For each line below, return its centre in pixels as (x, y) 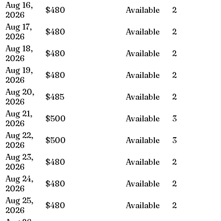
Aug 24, (19, 178)
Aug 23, (19, 157)
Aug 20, (20, 92)
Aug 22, (19, 135)
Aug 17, (19, 26)
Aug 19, (19, 70)
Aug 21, (19, 113)
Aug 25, (19, 200)
